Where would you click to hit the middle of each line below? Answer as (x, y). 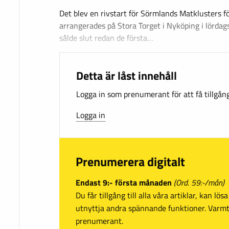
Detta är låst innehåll (127, 76)
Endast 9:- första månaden (124, 182)
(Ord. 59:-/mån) (199, 182)
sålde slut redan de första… (106, 38)
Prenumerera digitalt (130, 162)
